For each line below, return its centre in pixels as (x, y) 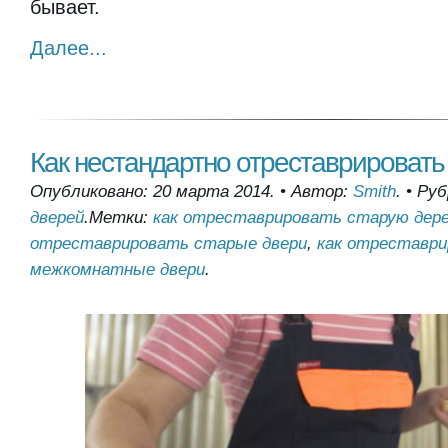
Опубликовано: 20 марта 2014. (152, 191)
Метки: (121, 217)
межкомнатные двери (117, 269)
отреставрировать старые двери (168, 243)
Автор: (322, 191)
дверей (57, 217)
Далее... (68, 48)
